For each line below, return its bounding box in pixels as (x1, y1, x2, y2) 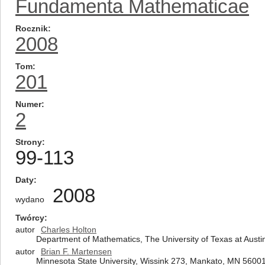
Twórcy (15, 213, 44, 222)
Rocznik (15, 24, 48, 33)
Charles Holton (41, 225, 96, 234)
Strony (15, 137, 42, 147)
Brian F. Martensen (41, 247, 112, 256)
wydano (15, 195, 44, 204)
